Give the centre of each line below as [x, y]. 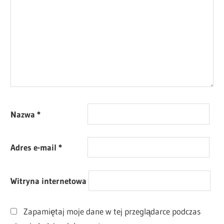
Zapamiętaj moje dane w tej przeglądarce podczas [112, 211]
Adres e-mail [35, 147]
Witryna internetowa [49, 180]
